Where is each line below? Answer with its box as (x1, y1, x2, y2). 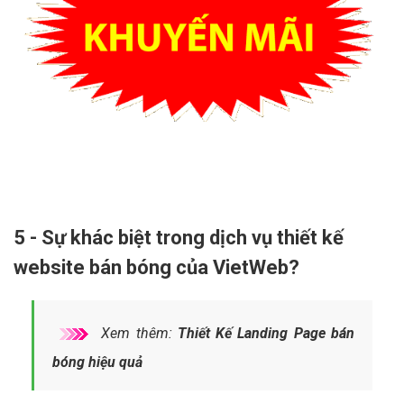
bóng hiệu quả (52, 353, 142, 371)
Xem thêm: (96, 324, 178, 342)
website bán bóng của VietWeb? (14, 255, 299, 279)
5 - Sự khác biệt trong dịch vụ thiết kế (14, 225, 344, 249)
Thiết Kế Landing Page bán (177, 324, 355, 342)
